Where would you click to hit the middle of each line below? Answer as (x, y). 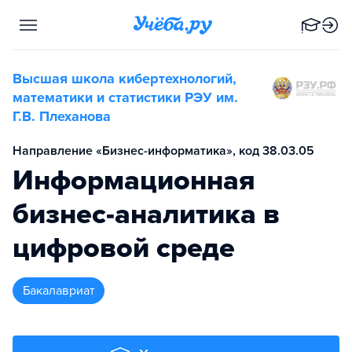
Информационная (134, 180)
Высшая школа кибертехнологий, (125, 79)
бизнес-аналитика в (146, 214)
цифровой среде (124, 248)
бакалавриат (62, 291)
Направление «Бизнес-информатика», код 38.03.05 (163, 151)
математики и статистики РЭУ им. (125, 97)
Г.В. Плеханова (62, 116)
